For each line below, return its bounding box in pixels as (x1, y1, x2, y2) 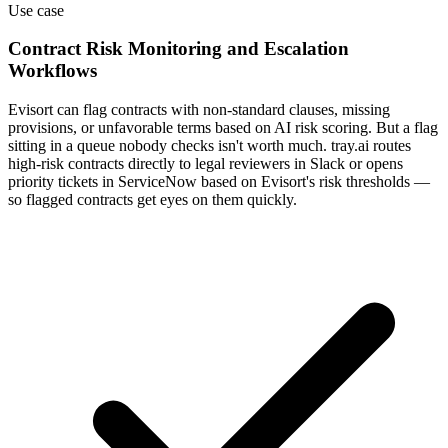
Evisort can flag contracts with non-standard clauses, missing (8, 101, 390, 119)
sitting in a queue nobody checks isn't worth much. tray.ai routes (8, 137, 411, 155)
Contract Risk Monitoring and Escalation (8, 38, 349, 60)
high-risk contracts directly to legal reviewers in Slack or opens (8, 155, 403, 173)
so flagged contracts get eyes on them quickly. (8, 191, 297, 209)
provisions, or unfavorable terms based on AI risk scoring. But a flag (8, 119, 438, 137)
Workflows (8, 60, 97, 82)
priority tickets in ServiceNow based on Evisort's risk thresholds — (8, 173, 430, 191)
